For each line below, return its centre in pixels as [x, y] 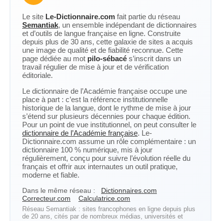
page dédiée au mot [55, 58]
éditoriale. [37, 75]
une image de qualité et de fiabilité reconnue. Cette [103, 50]
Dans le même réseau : [59, 190]
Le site [34, 17]
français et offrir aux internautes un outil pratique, [100, 166]
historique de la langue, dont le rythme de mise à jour [107, 108]
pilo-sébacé [107, 58]
